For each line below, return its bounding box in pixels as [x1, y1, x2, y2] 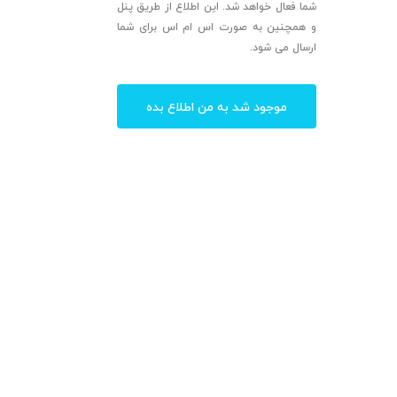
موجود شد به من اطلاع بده [146, 95, 287, 118]
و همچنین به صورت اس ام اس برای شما [117, 18, 316, 36]
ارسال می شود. [250, 38, 316, 57]
